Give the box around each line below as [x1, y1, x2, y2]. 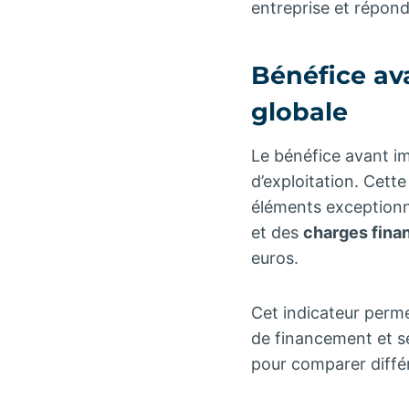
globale [251, 97, 348, 128]
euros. [251, 247, 299, 267]
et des [251, 222, 303, 242]
